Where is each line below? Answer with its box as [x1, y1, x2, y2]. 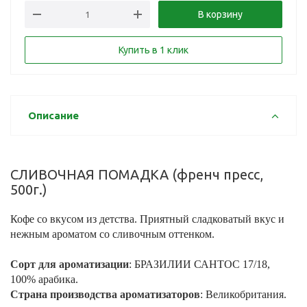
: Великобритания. [200, 288, 286, 300]
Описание [28, 110, 79, 121]
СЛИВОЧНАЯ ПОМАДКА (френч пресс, [10, 167, 263, 182]
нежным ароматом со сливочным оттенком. [10, 228, 214, 240]
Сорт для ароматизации [10, 258, 129, 270]
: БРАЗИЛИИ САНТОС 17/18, [129, 258, 270, 270]
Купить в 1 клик [119, 45, 188, 56]
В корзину [198, 9, 243, 20]
